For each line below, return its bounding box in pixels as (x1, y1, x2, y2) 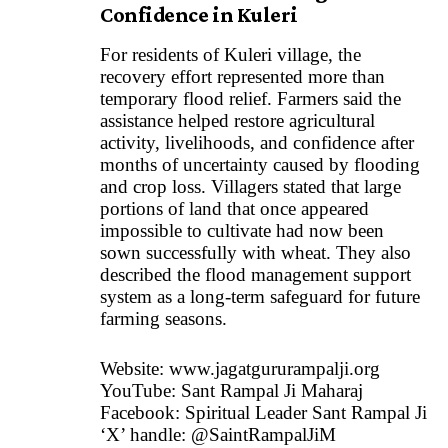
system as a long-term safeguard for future (100, 285, 420, 307)
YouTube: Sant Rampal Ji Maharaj (100, 380, 363, 402)
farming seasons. (100, 307, 227, 329)
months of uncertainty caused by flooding (100, 153, 420, 175)
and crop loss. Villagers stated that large (100, 175, 401, 197)
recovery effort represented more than (100, 65, 385, 87)
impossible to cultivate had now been (100, 219, 384, 241)
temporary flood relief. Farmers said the (100, 87, 401, 109)
